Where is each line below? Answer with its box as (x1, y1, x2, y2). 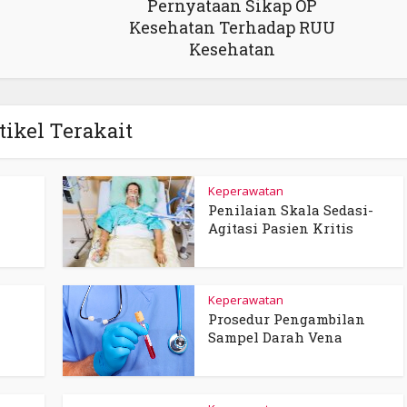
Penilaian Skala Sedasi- (208, 201, 373, 219)
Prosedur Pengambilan (208, 310, 365, 328)
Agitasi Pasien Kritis (208, 219, 353, 237)
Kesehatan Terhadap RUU (129, 16, 335, 38)
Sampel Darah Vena (208, 328, 342, 346)
